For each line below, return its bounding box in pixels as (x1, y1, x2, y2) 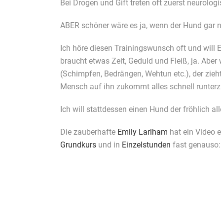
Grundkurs (60, 140, 96, 149)
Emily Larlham (117, 127, 168, 137)
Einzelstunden (122, 140, 171, 149)
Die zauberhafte (60, 127, 117, 137)
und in (96, 140, 122, 149)
